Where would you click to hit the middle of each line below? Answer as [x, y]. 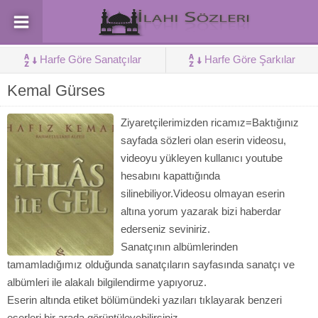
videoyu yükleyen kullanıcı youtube [202, 158]
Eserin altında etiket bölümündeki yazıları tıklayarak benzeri [144, 300]
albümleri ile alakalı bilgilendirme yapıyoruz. [107, 282]
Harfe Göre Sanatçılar [91, 59]
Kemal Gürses [56, 91]
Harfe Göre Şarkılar [250, 59]
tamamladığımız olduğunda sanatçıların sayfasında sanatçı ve [151, 264]
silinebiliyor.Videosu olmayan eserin [203, 193]
